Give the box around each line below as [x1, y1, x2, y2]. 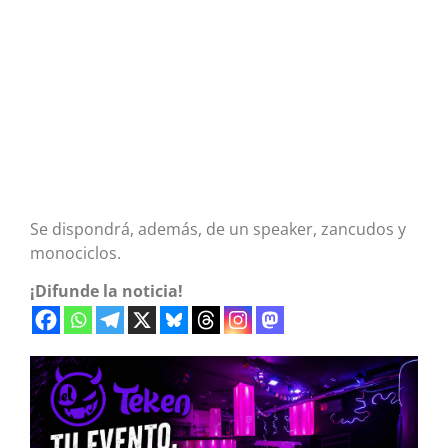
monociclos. [30, 241, 121, 264]
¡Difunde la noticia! [30, 279, 183, 302]
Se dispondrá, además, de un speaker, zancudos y [30, 217, 406, 240]
